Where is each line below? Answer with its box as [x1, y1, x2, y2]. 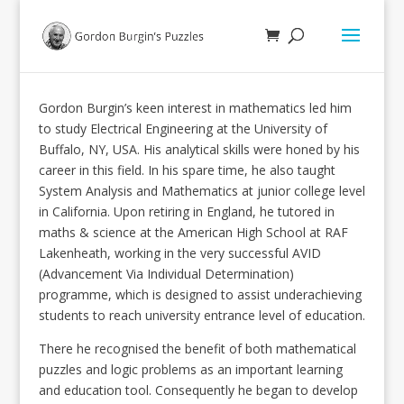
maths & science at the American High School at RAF [38, 224, 348, 241]
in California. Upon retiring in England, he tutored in [38, 203, 335, 220]
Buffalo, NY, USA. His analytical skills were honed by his [38, 141, 360, 158]
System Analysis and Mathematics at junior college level [38, 182, 365, 199]
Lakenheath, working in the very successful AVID [38, 244, 321, 262]
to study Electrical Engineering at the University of [38, 120, 327, 137]
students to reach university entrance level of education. [38, 307, 365, 324]
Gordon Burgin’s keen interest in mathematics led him [38, 99, 352, 116]
